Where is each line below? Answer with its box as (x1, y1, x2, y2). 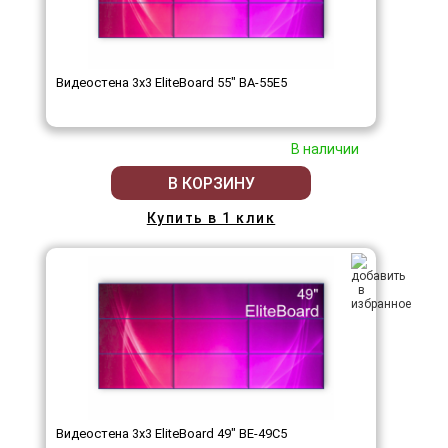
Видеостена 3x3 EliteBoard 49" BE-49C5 (56, 426, 287, 442)
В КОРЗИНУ (167, 173, 255, 193)
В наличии (291, 141, 359, 158)
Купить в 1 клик (146, 210, 276, 227)
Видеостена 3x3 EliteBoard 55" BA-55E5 (56, 75, 287, 91)
